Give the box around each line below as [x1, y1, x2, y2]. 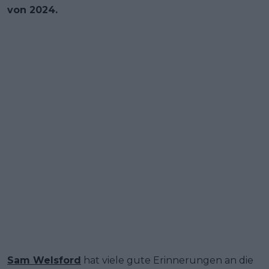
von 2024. [7, 4, 58, 16]
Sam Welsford [7, 254, 81, 266]
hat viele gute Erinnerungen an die [81, 254, 253, 266]
